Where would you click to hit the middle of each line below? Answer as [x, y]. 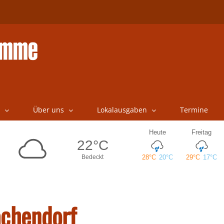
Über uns [48, 110]
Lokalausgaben [122, 110]
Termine [194, 110]
